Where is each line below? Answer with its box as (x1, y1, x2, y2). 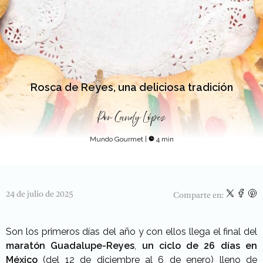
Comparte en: (173, 191, 225, 200)
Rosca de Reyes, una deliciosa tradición (30, 80, 233, 93)
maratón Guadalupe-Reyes (6, 240, 135, 251)
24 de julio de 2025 (6, 190, 73, 198)
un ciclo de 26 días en (141, 240, 258, 251)
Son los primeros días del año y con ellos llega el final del (6, 225, 257, 237)
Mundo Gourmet (89, 134, 145, 143)
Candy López (115, 113, 166, 122)
